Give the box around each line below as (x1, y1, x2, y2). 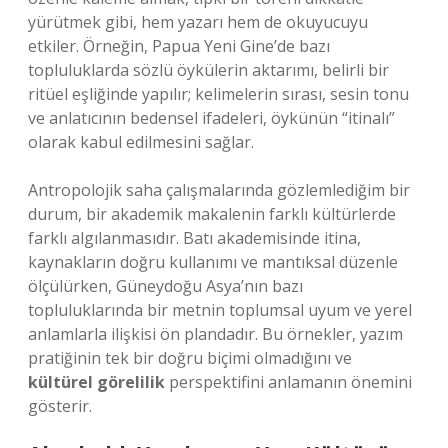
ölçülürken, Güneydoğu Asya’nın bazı (28, 275, 303, 297)
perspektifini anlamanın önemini (165, 371, 412, 393)
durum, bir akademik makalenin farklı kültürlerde (28, 203, 396, 225)
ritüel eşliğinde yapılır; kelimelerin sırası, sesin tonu (28, 83, 409, 105)
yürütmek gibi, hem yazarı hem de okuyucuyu (28, 11, 368, 33)
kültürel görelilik (28, 371, 165, 393)
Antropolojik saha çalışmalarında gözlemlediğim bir (28, 179, 410, 201)
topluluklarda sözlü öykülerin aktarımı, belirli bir (28, 59, 389, 81)
